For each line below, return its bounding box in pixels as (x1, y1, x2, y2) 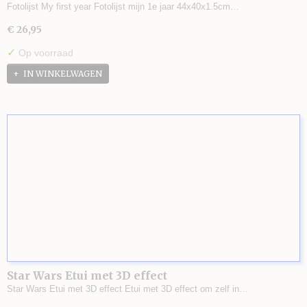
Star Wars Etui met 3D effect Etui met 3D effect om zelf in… (7, 284, 248, 294)
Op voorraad (16, 47, 73, 58)
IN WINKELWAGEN (23, 69, 102, 79)
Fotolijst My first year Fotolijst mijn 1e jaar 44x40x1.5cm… (7, 1, 239, 12)
